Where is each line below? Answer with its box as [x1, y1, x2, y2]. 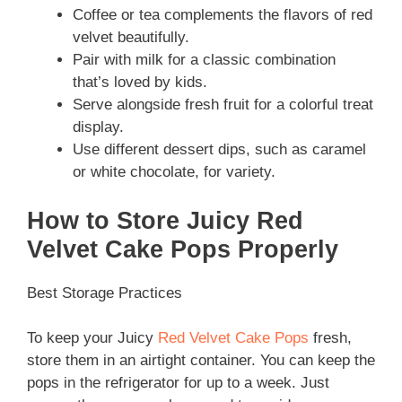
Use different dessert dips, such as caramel [73, 141, 366, 159]
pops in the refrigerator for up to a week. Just [27, 374, 329, 392]
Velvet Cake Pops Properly [27, 235, 338, 263]
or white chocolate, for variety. [73, 163, 275, 181]
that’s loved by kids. [73, 74, 207, 92]
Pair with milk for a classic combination [73, 51, 336, 69]
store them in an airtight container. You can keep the [27, 352, 375, 370]
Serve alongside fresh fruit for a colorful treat [73, 96, 373, 114]
